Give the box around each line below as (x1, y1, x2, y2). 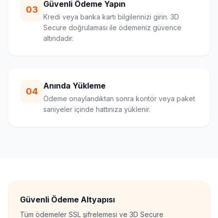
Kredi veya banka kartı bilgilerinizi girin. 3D (43, 13, 179, 21)
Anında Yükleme (43, 81, 106, 91)
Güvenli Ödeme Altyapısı (20, 195, 115, 204)
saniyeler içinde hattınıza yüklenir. (43, 105, 150, 113)
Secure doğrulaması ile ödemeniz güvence (43, 23, 182, 32)
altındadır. (43, 34, 73, 42)
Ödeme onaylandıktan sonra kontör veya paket (43, 94, 195, 103)
